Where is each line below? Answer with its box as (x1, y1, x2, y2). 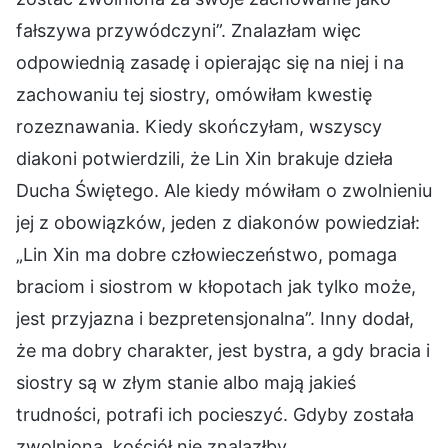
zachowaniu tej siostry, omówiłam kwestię (16, 83, 372, 105)
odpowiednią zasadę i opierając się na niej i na (16, 51, 404, 73)
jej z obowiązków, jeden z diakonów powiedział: (16, 211, 420, 233)
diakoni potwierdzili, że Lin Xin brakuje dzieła (16, 147, 393, 169)
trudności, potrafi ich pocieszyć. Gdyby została (16, 403, 414, 425)
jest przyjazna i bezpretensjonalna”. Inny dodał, (16, 307, 414, 329)
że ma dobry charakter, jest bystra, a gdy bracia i (16, 339, 430, 361)
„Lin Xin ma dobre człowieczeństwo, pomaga (16, 243, 397, 265)
